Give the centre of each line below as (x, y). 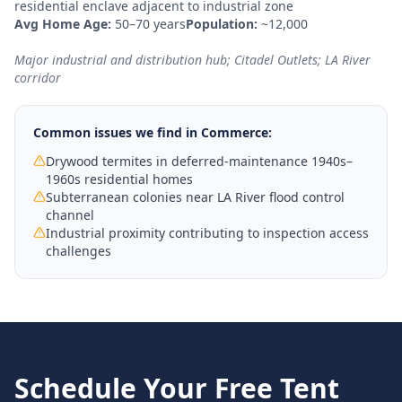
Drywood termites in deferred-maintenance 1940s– (199, 161)
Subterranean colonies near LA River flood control (195, 197)
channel (70, 215)
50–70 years (150, 24)
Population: (222, 24)
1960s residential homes (119, 179)
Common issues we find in (117, 132)
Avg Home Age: (63, 24)
